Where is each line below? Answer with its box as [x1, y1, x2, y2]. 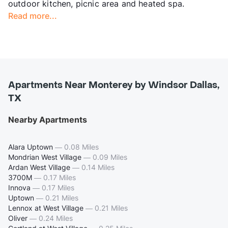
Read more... [8, 11, 57, 21]
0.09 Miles [93, 153, 127, 162]
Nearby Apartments [8, 115, 87, 125]
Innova [8, 183, 31, 192]
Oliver [8, 214, 27, 223]
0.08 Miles [64, 142, 99, 152]
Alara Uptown [8, 142, 53, 152]
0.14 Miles [81, 163, 115, 172]
